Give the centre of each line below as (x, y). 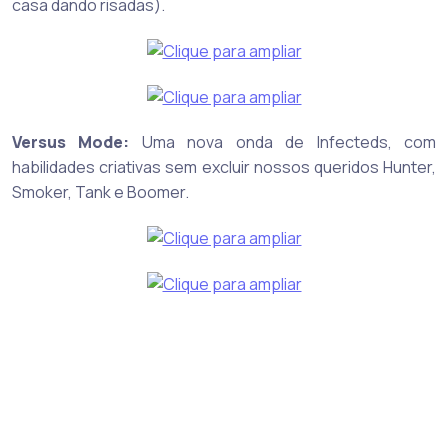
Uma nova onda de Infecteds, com (283, 142)
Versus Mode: (71, 142)
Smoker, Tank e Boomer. (100, 192)
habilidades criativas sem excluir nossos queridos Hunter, (224, 167)
